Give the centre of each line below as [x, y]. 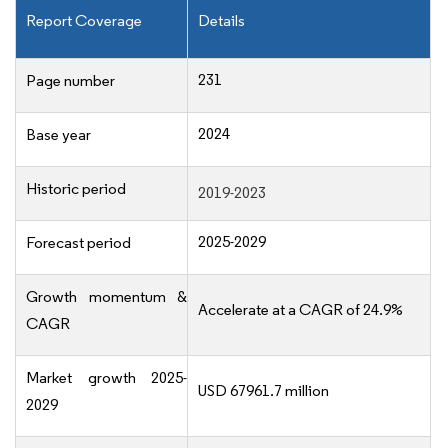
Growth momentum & [106, 297]
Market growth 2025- [106, 378]
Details [221, 21]
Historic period [76, 189]
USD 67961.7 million [263, 391]
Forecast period [78, 243]
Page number [70, 81]
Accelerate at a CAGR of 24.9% [300, 310]
